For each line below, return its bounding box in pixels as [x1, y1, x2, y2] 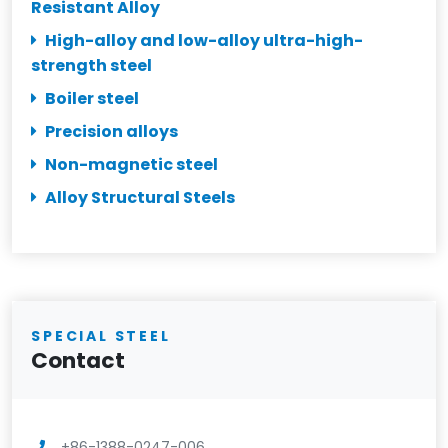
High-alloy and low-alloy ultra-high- [45, 28, 364, 52]
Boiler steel [45, 86, 140, 110]
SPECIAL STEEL [31, 325, 171, 346]
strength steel [31, 53, 153, 77]
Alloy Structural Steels [45, 185, 236, 209]
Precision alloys [45, 119, 179, 143]
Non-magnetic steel [45, 152, 219, 176]
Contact [31, 344, 126, 376]
